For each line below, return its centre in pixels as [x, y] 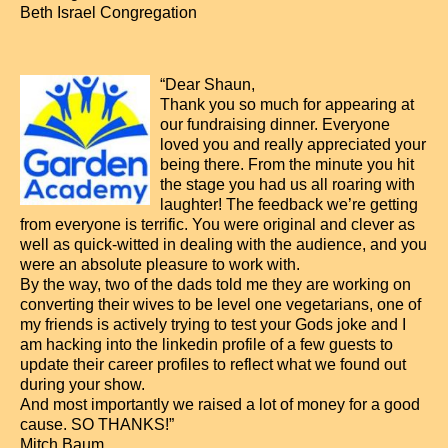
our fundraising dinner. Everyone [275, 124]
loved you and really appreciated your [293, 144]
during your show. [82, 384]
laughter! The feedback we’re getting [289, 204]
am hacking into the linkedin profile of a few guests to [206, 344]
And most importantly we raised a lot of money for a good [220, 404]
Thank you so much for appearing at [287, 104]
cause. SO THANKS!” [97, 424]
